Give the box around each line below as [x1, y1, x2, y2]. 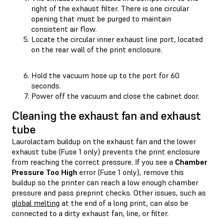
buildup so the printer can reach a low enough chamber [12, 177, 198, 187]
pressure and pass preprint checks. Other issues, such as [12, 187, 206, 197]
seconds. [31, 80, 61, 90]
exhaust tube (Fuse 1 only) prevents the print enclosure [12, 146, 200, 156]
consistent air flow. [31, 23, 97, 34]
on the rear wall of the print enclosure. [31, 44, 162, 54]
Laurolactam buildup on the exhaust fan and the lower [12, 136, 196, 146]
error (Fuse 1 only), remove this [77, 167, 184, 177]
